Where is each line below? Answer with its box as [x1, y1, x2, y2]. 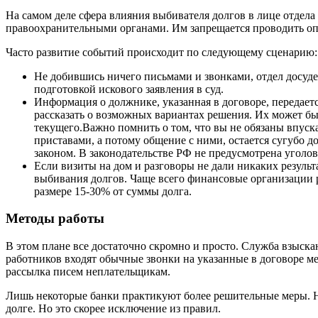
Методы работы [6, 211, 104, 226]
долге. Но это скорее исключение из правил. [6, 302, 221, 315]
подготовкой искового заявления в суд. [34, 82, 224, 95]
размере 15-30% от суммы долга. [34, 185, 192, 197]
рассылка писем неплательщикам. [6, 265, 170, 278]
